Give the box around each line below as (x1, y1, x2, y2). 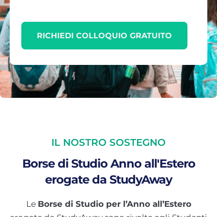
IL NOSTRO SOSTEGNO (51, 137, 166, 148)
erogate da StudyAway (45, 172, 172, 186)
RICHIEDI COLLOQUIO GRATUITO (37, 31, 172, 40)
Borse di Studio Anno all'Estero (22, 156, 195, 170)
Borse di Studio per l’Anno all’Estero (37, 199, 191, 209)
